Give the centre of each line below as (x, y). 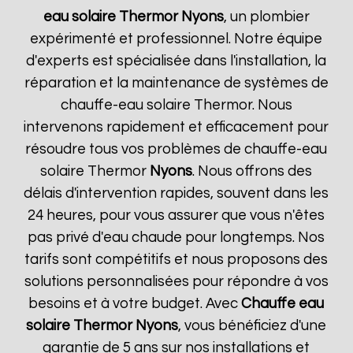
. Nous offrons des (253, 171)
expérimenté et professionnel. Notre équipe (176, 39)
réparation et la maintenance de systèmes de (176, 83)
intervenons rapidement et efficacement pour (176, 127)
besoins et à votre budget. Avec (135, 304)
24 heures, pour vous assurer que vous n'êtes (176, 216)
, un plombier (266, 17)
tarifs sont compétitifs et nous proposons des (176, 260)
